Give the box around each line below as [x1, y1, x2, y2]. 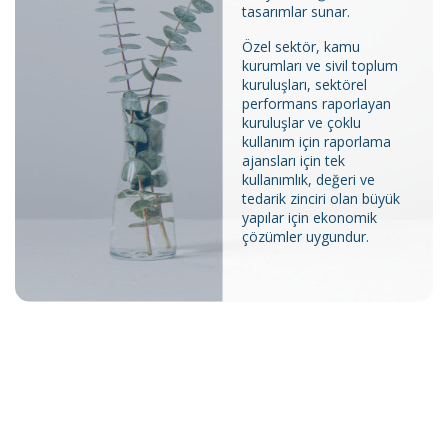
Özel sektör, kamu [242, 36, 361, 56]
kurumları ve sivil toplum [242, 55, 399, 75]
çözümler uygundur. [242, 226, 370, 246]
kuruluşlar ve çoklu [242, 112, 362, 132]
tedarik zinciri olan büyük [242, 188, 401, 208]
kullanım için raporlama [242, 131, 392, 151]
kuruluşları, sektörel [242, 74, 368, 94]
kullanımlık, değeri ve [242, 169, 376, 189]
